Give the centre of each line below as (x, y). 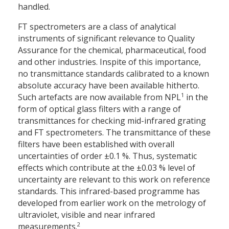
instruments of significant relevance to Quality (106, 39)
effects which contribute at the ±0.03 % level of (107, 168)
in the (196, 97)
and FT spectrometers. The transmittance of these (114, 133)
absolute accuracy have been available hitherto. (109, 86)
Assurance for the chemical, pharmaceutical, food (112, 50)
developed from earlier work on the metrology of (112, 203)
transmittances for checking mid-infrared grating (112, 121)
